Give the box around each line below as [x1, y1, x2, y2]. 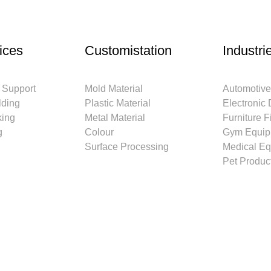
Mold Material [85, 83, 143, 94]
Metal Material [85, 113, 145, 123]
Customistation [85, 43, 172, 58]
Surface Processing [85, 142, 169, 152]
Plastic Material [85, 98, 151, 108]
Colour [85, 127, 114, 137]
